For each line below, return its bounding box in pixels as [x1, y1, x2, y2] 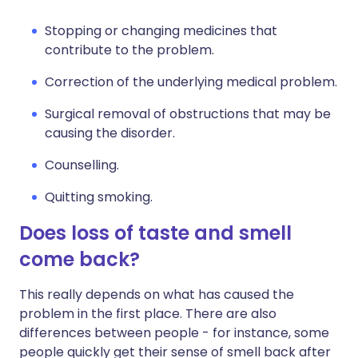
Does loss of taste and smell [19, 220, 292, 246]
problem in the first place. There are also [19, 304, 276, 323]
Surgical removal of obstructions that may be [45, 105, 331, 123]
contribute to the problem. [45, 41, 214, 59]
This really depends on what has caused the [19, 285, 294, 304]
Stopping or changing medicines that [45, 22, 277, 40]
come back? [19, 246, 140, 272]
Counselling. [45, 156, 119, 174]
